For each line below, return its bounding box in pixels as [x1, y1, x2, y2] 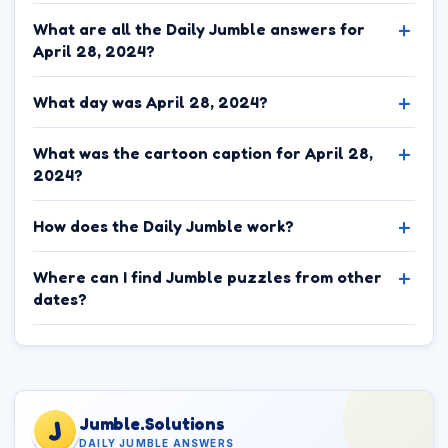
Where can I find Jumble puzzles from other [33, 267, 382, 287]
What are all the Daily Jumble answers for [33, 19, 365, 39]
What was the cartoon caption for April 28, [33, 143, 373, 163]
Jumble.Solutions [79, 412, 225, 434]
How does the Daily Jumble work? [33, 216, 294, 236]
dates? [33, 289, 87, 309]
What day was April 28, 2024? [33, 92, 268, 112]
